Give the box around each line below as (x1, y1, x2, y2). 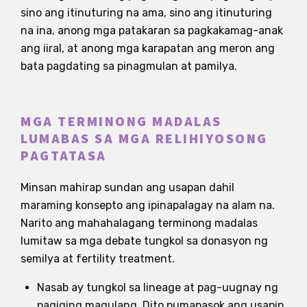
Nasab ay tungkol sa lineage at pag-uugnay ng (37, 280, 278, 294)
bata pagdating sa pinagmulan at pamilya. (21, 59, 237, 73)
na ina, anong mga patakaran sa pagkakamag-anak (21, 23, 283, 37)
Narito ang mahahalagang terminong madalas (21, 216, 258, 230)
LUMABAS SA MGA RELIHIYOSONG (21, 129, 268, 149)
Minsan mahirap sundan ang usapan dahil (21, 180, 234, 194)
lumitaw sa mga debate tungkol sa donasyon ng (21, 234, 268, 247)
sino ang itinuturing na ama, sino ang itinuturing (21, 5, 272, 19)
